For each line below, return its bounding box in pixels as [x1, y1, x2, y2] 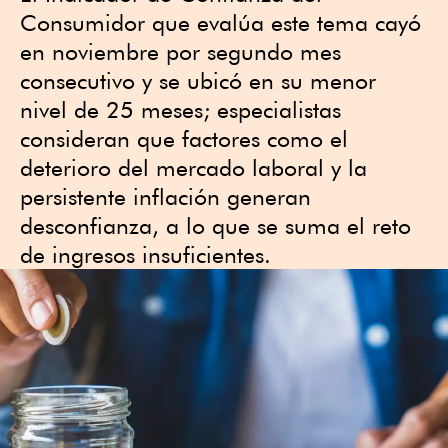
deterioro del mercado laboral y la [20, 154, 367, 181]
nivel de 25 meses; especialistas [20, 96, 341, 123]
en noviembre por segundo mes [20, 38, 341, 65]
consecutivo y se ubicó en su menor [20, 67, 376, 94]
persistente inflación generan [20, 183, 311, 210]
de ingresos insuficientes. [20, 241, 271, 268]
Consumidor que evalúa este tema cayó [20, 9, 421, 36]
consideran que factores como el [20, 125, 348, 152]
